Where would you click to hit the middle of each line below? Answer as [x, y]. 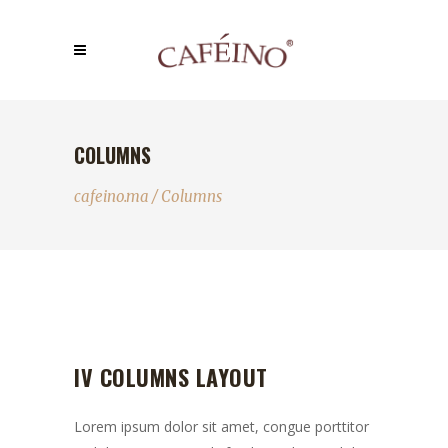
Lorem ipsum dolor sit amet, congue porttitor [221, 426]
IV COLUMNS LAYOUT [171, 377]
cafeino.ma [111, 196]
